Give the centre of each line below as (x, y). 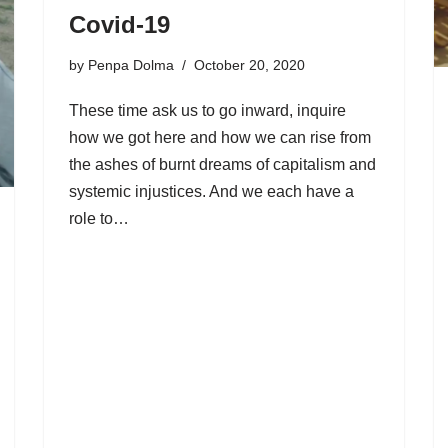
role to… (101, 218)
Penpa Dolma (131, 64)
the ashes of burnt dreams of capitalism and (222, 164)
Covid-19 (119, 24)
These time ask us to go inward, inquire (207, 110)
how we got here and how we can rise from (220, 137)
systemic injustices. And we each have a (211, 191)
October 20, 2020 (249, 64)
